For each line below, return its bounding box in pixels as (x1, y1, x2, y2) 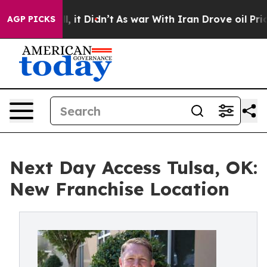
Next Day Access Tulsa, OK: (10, 156, 257, 179)
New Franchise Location (10, 178, 229, 200)
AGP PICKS (7, 14, 55, 24)
